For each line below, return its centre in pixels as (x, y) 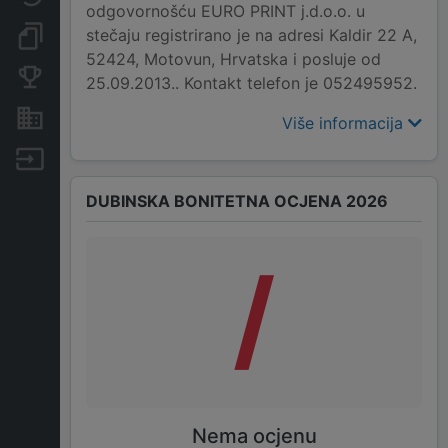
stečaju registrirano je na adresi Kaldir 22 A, (251, 35)
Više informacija (345, 123)
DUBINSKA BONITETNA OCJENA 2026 (237, 201)
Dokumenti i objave (124, 35)
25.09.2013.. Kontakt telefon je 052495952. (251, 83)
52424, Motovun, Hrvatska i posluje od (233, 59)
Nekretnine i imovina (127, 117)
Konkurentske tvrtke (127, 76)
